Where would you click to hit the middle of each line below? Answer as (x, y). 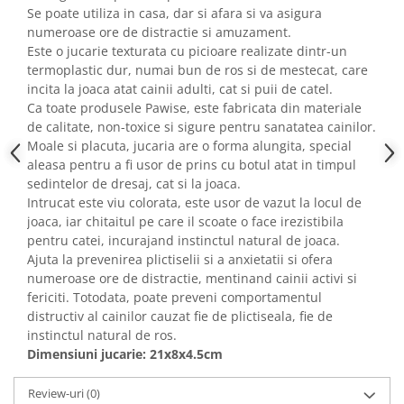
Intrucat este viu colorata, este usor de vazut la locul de (194, 202)
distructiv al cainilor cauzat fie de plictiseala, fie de (180, 316)
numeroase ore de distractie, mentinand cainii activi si (192, 278)
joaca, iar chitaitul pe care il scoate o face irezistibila (185, 221)
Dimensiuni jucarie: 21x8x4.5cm (127, 354)
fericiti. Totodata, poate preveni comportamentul (174, 297)
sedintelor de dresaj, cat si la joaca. (134, 184)
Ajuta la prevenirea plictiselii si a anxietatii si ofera (180, 259)
